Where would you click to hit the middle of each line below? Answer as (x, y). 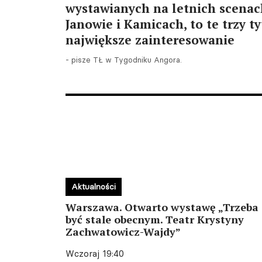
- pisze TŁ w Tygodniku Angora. (124, 60)
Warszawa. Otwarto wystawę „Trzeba (162, 207)
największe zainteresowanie (150, 40)
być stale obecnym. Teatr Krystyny (155, 219)
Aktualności (94, 187)
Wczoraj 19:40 (95, 254)
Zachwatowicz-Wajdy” (123, 232)
